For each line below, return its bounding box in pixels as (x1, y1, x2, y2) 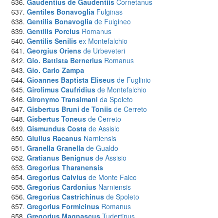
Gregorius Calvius (27, 172, 87, 182)
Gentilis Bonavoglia (27, 17, 92, 26)
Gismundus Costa (27, 124, 87, 133)
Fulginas (96, 7, 123, 17)
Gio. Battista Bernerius (27, 55, 102, 65)
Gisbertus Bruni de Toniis (27, 104, 112, 114)
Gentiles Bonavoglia (27, 7, 94, 17)
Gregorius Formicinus (27, 201, 99, 211)
